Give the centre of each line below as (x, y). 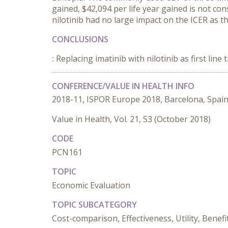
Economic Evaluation (91, 185)
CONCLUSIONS (80, 39)
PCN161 (67, 152)
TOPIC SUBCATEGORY (94, 205)
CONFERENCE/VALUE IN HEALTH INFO (123, 86)
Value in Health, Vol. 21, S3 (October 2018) (131, 119)
